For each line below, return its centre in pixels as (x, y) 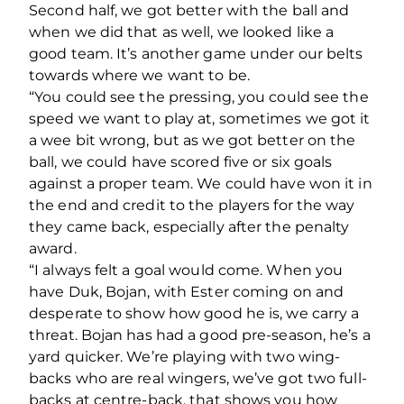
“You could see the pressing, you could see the (199, 97)
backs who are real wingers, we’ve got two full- (198, 379)
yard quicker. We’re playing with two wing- (185, 357)
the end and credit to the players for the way (192, 206)
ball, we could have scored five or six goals (181, 162)
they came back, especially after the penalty (189, 227)
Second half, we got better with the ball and (189, 11)
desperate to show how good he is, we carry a (194, 314)
